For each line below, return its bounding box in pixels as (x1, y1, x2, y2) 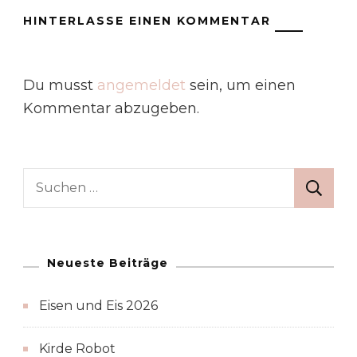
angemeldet (97, 76, 186, 94)
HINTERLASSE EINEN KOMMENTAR (23, 13, 271, 28)
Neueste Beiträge (47, 255, 168, 270)
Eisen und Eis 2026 (39, 297, 158, 313)
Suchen (22, 169, 76, 187)
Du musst (23, 76, 97, 94)
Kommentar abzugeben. (23, 99, 199, 117)
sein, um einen (186, 76, 296, 94)
